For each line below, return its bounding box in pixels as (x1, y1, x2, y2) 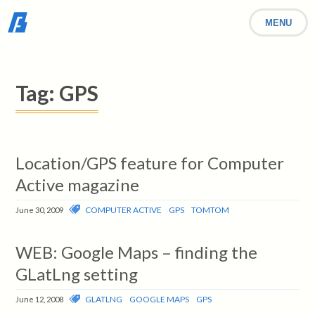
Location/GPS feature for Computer (15, 152, 285, 173)
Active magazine (15, 174, 140, 195)
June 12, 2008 (15, 295, 64, 304)
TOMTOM (191, 204, 230, 215)
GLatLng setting (15, 264, 139, 285)
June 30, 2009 (15, 205, 64, 214)
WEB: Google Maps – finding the (15, 242, 258, 263)
